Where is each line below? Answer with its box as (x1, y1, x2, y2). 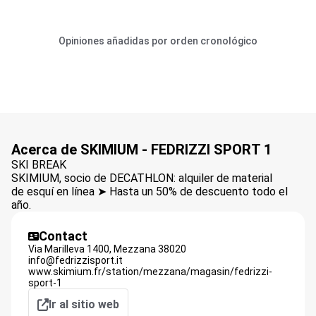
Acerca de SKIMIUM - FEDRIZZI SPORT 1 (11, 141, 272, 158)
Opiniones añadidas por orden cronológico (59, 35, 257, 47)
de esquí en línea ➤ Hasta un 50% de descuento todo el (11, 185, 288, 198)
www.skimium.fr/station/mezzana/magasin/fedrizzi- (28, 266, 272, 277)
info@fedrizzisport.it (28, 255, 123, 266)
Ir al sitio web (49, 298, 119, 311)
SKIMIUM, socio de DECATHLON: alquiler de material (11, 171, 272, 185)
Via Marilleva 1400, (28, 243, 111, 255)
